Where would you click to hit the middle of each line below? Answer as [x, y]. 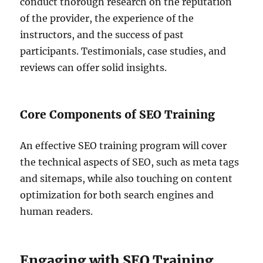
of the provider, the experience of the [107, 18]
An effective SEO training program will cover [124, 145]
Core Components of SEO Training [118, 114]
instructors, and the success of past [102, 34]
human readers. [57, 211]
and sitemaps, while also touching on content [127, 178]
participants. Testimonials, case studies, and [123, 51]
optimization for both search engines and [117, 195]
